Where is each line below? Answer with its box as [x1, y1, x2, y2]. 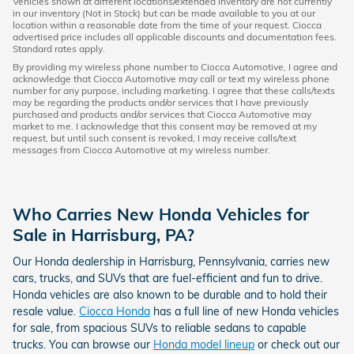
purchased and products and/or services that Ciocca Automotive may [13, 108, 311, 121]
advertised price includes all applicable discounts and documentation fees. [13, 31, 337, 43]
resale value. [13, 303, 79, 318]
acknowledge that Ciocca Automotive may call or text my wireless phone [13, 73, 330, 85]
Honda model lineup [153, 337, 254, 352]
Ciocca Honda [79, 303, 150, 318]
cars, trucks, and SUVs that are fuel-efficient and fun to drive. [13, 270, 322, 285]
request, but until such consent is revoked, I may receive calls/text [13, 132, 296, 145]
